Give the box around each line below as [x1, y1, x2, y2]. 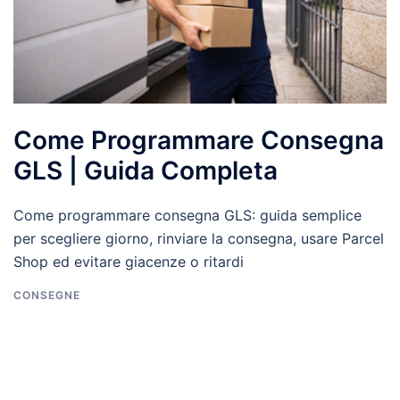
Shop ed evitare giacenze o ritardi [13, 252, 244, 271]
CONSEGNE [13, 287, 80, 302]
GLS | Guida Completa [13, 154, 278, 186]
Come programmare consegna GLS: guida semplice [13, 205, 362, 224]
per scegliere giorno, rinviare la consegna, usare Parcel [13, 229, 384, 247]
